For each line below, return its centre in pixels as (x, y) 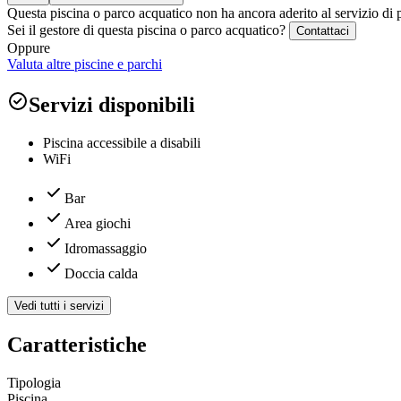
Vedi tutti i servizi (59, 305)
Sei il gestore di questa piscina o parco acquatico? (146, 30)
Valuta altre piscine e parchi (85, 64)
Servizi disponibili (112, 104)
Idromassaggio (106, 248)
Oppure (29, 47)
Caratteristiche (77, 344)
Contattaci (323, 30)
